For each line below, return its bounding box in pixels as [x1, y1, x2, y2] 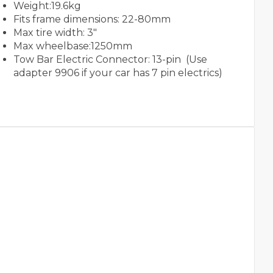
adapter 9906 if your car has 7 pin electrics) [13, 67, 222, 79]
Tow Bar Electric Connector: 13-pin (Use [13, 54, 207, 66]
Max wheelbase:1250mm [13, 40, 132, 52]
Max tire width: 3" [13, 27, 97, 39]
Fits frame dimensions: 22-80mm [13, 13, 171, 26]
